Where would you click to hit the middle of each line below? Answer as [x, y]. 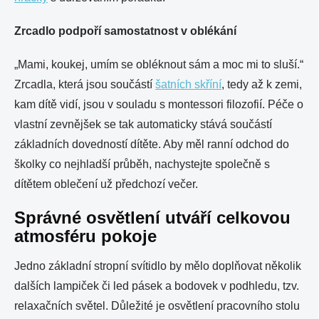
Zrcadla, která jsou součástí [85, 84]
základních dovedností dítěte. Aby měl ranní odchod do [152, 144]
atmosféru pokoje [85, 236]
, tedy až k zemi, [262, 84]
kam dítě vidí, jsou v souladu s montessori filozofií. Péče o [159, 104]
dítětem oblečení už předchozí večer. [108, 184]
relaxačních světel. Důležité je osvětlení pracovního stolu [157, 306]
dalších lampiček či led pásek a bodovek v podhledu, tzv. [157, 286]
